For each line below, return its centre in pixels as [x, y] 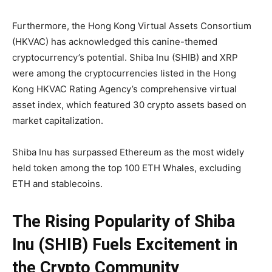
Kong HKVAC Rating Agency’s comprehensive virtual [124, 89]
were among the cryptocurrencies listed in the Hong [124, 73]
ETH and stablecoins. [57, 184]
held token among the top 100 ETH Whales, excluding [127, 168]
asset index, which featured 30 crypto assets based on [129, 105]
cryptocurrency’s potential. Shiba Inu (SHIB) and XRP [125, 58]
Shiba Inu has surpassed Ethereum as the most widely [128, 152]
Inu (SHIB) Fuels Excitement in [125, 245]
